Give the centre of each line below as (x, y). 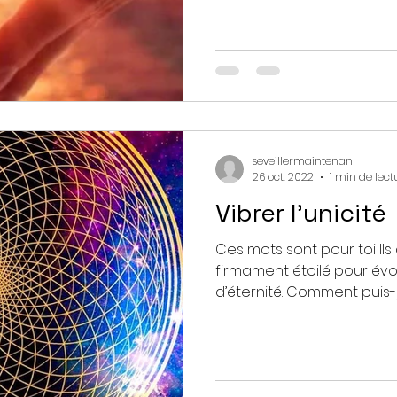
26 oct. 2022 (283, 177)
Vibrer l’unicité (301, 213)
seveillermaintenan (303, 160)
